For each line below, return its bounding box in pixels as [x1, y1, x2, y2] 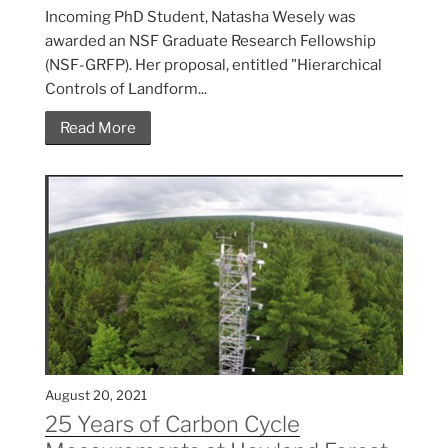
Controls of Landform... [45, 80, 207, 99]
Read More [60, 119, 136, 138]
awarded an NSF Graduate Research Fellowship [45, 32, 376, 51]
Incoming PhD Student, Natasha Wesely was [45, 8, 356, 27]
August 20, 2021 [45, 387, 147, 404]
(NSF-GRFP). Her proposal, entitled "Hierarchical [45, 56, 382, 75]
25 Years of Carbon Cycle [45, 411, 300, 438]
